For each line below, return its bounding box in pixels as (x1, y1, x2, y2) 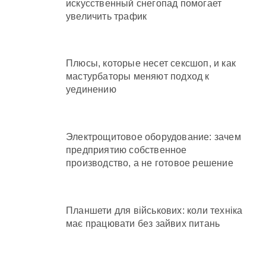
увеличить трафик (66, 11, 147, 21)
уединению (66, 84, 116, 95)
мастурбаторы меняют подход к (66, 71, 210, 82)
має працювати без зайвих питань (66, 218, 220, 229)
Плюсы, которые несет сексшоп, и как (66, 58, 236, 69)
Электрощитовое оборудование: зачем (66, 132, 241, 142)
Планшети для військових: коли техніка (66, 205, 243, 216)
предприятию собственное (66, 145, 187, 156)
